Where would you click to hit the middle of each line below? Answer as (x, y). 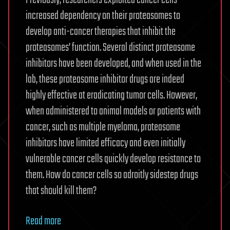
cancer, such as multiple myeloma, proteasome (103, 128)
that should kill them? (61, 191)
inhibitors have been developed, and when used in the (113, 64)
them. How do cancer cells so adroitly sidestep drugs (112, 175)
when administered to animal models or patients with (113, 112)
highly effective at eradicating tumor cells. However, (111, 96)
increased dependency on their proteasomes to (103, 16)
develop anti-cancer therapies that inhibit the (101, 32)
